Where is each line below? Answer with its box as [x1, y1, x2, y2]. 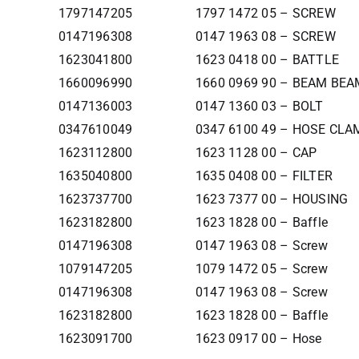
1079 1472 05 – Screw [195, 261, 328, 276]
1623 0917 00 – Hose [195, 331, 322, 346]
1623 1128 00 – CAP [195, 145, 317, 160]
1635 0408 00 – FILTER [195, 168, 333, 184]
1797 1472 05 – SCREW [195, 6, 336, 21]
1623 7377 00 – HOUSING [195, 192, 349, 207]
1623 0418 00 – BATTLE [195, 52, 339, 67]
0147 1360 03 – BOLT [195, 99, 324, 114]
